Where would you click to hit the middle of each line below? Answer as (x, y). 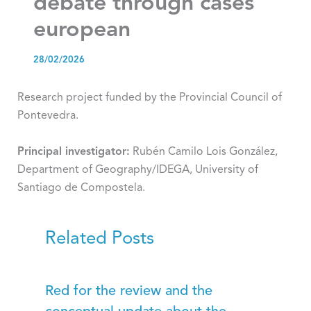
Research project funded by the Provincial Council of (149, 98)
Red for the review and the (128, 291)
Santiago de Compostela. (81, 188)
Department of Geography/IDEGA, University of (137, 170)
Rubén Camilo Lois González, (203, 152)
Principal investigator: (73, 152)
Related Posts (99, 238)
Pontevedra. (48, 116)
